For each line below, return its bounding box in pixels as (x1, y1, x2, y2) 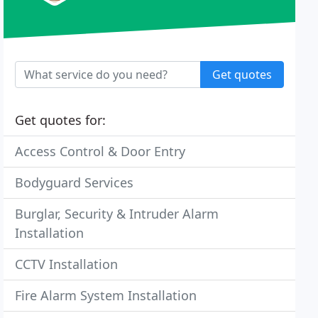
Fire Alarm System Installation (15, 287, 197, 304)
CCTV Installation (15, 256, 119, 273)
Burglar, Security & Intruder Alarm (15, 205, 219, 222)
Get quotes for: (15, 111, 106, 128)
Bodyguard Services (15, 174, 134, 191)
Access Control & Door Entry (15, 143, 186, 160)
